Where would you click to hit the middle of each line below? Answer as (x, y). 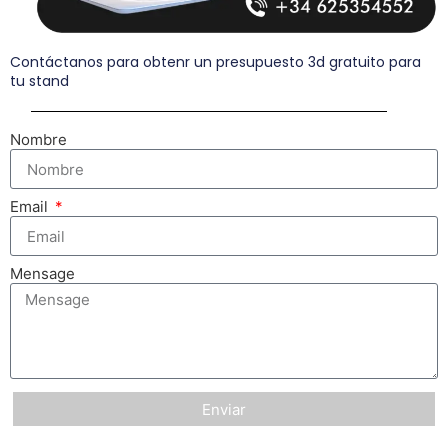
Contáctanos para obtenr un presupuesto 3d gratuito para (215, 62)
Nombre (38, 140)
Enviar (224, 409)
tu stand (39, 81)
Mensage (42, 274)
